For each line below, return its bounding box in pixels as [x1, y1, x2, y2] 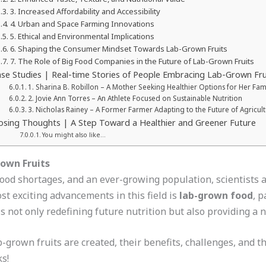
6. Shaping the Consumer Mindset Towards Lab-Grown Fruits [9, 43, 227, 54]
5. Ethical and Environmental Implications [9, 30, 154, 42]
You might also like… [42, 130, 106, 139]
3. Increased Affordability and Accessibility [9, 5, 160, 17]
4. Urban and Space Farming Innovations [9, 18, 154, 29]
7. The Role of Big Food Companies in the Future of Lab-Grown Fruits [9, 55, 254, 66]
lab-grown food [179, 188, 253, 202]
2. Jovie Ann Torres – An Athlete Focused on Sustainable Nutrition [28, 93, 243, 103]
